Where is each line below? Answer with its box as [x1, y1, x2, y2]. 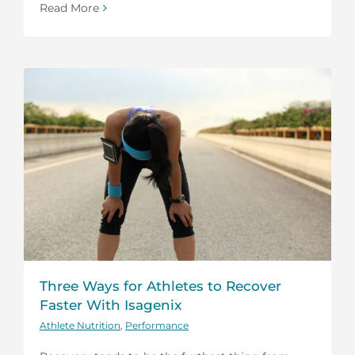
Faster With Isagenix [40, 296, 181, 313]
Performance [125, 319, 189, 331]
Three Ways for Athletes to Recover [40, 277, 281, 294]
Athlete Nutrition [40, 319, 120, 331]
